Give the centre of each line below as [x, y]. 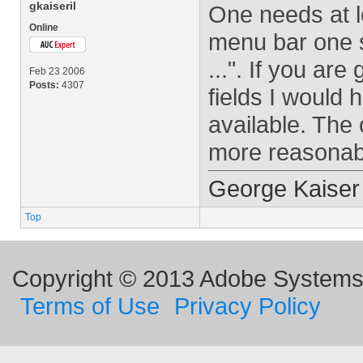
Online [44, 28]
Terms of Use [90, 306]
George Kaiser [284, 188]
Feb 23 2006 [57, 71]
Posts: [44, 85]
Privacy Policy [248, 306]
